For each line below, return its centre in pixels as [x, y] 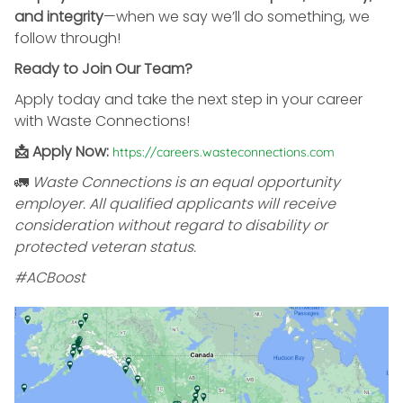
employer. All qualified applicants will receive [175, 203]
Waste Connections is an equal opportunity [186, 182]
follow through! [67, 38]
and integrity [59, 16]
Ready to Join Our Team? [103, 68]
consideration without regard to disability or [171, 225]
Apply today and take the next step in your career [188, 99]
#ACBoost [50, 277]
